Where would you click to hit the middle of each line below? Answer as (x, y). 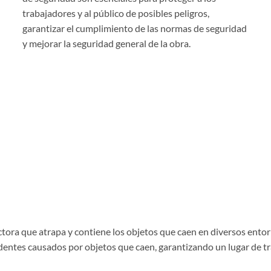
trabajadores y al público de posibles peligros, (116, 13)
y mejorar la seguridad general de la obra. (107, 44)
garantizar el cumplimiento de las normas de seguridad (135, 28)
